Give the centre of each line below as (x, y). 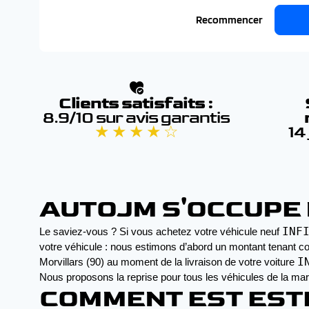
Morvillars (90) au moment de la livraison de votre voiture (168, 262)
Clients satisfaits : (136, 103)
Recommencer (229, 20)
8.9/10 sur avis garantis (136, 118)
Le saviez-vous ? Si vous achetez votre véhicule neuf (161, 232)
